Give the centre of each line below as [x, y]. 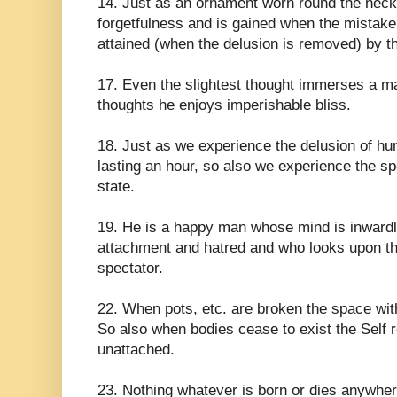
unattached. [136, 349]
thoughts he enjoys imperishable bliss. [224, 105]
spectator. [130, 268]
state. [116, 186]
